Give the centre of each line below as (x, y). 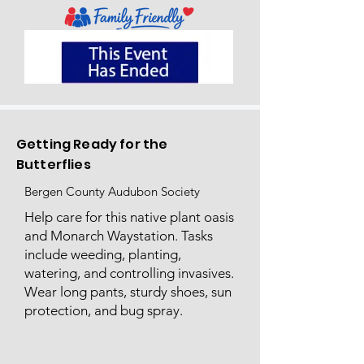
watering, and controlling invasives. (129, 273)
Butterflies (54, 165)
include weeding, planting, (103, 254)
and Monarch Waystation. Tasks (119, 236)
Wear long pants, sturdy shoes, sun (128, 292)
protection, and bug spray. (104, 310)
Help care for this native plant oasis (129, 217)
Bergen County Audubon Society (114, 191)
